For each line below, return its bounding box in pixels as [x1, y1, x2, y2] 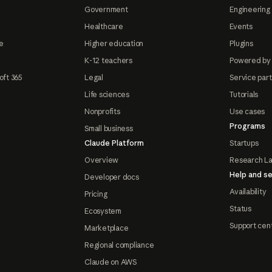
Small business [84, 124, 133, 134]
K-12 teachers [84, 56, 132, 66]
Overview [84, 155, 119, 165]
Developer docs [84, 172, 139, 182]
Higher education [84, 39, 144, 49]
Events [229, 22, 253, 32]
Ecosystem [84, 206, 121, 216]
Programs [229, 121, 266, 131]
